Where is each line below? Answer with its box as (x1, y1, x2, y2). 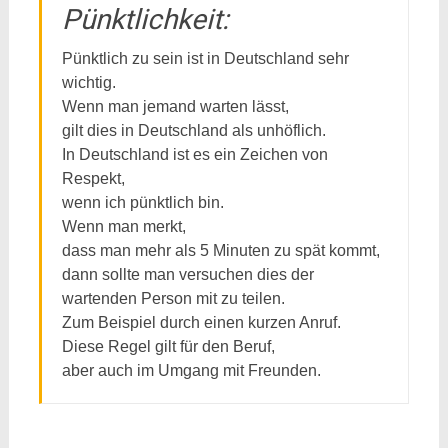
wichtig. (61, 74, 116, 91)
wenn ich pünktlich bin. (61, 194, 224, 211)
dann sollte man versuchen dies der (61, 266, 314, 283)
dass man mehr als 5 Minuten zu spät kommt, (61, 242, 380, 259)
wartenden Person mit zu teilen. (61, 290, 285, 307)
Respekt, (61, 170, 125, 187)
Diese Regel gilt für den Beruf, (61, 338, 275, 355)
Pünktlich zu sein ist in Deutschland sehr (61, 50, 349, 67)
